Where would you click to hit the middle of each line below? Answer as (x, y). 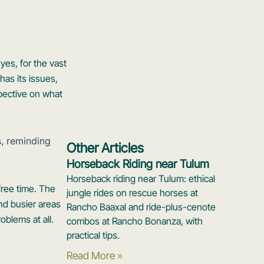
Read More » (95, 256)
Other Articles (105, 148)
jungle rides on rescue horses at (133, 193)
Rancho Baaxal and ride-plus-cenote (141, 207)
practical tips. (93, 235)
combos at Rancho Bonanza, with (135, 221)
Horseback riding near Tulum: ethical (141, 179)
